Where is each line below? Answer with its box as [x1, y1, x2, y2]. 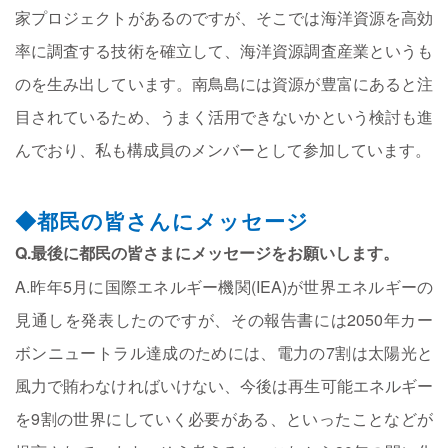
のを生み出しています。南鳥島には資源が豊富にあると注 [15, 71, 433, 95]
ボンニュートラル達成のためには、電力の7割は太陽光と [15, 340, 433, 364]
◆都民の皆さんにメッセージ [15, 205, 309, 235]
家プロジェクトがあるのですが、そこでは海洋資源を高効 [15, 5, 433, 29]
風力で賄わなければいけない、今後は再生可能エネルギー [15, 373, 433, 397]
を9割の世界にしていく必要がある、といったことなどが [15, 406, 433, 430]
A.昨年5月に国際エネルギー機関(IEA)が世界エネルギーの [15, 274, 433, 298]
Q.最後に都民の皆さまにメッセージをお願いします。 [15, 240, 399, 264]
